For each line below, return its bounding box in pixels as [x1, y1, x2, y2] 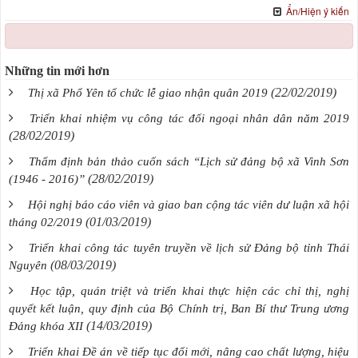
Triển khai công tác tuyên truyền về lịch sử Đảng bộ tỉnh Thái [29, 241, 350, 254]
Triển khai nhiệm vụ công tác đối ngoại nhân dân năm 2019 [30, 111, 350, 125]
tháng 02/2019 [9, 215, 82, 229]
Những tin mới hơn [5, 63, 109, 78]
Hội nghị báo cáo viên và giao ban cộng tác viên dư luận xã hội [28, 197, 349, 211]
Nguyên [9, 258, 47, 272]
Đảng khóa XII [9, 319, 83, 332]
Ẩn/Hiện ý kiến [286, 3, 349, 18]
